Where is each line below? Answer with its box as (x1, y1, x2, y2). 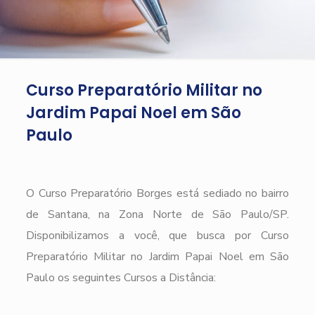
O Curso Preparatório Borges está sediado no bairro (25, 186, 290, 201)
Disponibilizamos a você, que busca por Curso (25, 228, 290, 243)
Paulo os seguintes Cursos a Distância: (25, 270, 216, 285)
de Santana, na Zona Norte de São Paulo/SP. (25, 207, 290, 222)
